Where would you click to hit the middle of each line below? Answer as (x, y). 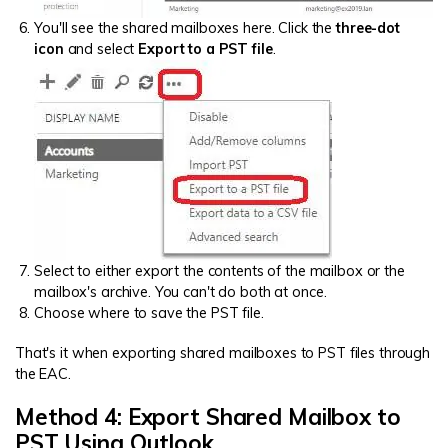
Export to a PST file (205, 48)
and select (101, 48)
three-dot (368, 27)
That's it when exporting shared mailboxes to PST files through (223, 352)
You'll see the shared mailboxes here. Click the (185, 27)
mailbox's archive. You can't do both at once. (180, 291)
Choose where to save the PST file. (149, 312)
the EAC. (43, 373)
